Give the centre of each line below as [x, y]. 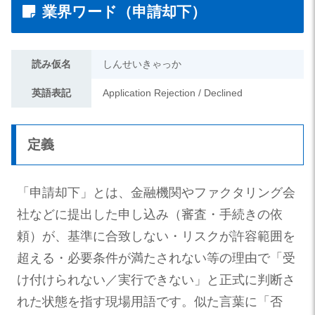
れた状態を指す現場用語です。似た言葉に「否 [150, 301]
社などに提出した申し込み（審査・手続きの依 [150, 214]
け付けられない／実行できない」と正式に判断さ [156, 279]
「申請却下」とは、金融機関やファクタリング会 [156, 192]
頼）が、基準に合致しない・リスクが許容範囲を [156, 236]
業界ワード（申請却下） [124, 12]
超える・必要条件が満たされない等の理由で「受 [156, 258]
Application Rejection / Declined [173, 92]
